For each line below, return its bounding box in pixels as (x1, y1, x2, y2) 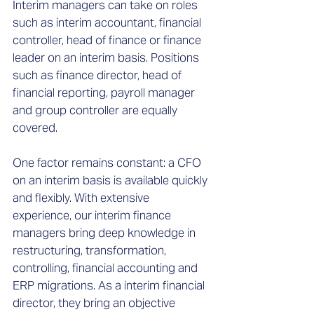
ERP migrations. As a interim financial (13, 278, 205, 293)
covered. (13, 120, 57, 135)
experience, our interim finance (13, 207, 171, 223)
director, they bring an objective (13, 295, 175, 310)
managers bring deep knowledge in (13, 225, 196, 240)
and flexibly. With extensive (13, 190, 149, 205)
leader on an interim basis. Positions (13, 50, 199, 65)
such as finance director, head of (13, 67, 182, 83)
